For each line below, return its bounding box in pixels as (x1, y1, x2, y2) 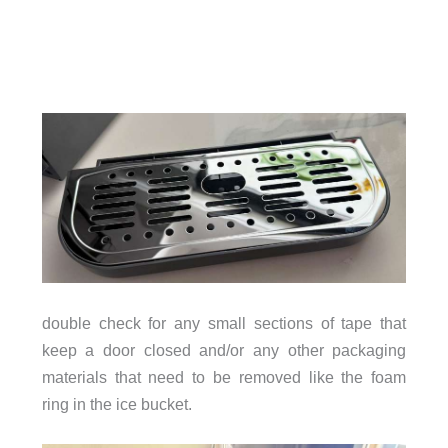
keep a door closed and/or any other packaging (41, 340, 407, 359)
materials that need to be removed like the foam (41, 367, 407, 386)
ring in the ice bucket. (41, 394, 192, 413)
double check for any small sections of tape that (41, 313, 407, 332)
